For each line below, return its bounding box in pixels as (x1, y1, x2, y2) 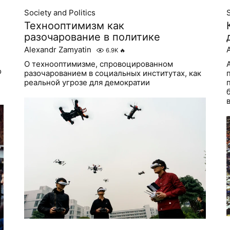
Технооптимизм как (24, 19, 125, 32)
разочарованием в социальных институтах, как (24, 68, 202, 78)
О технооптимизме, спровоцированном (24, 59, 174, 69)
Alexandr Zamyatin (24, 44, 92, 54)
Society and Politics (24, 7, 96, 17)
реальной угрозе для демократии (24, 77, 150, 87)
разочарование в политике (24, 30, 161, 43)
